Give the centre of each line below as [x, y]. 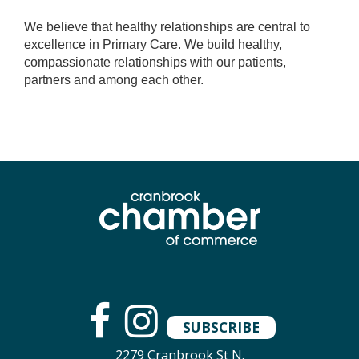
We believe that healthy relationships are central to [167, 27]
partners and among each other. [114, 80]
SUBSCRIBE [221, 327]
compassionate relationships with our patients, [155, 63]
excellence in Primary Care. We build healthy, [153, 45]
